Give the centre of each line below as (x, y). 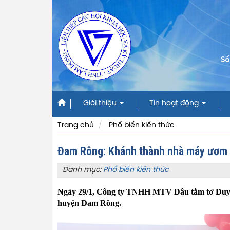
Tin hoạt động (175, 103)
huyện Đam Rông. (90, 203)
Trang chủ (76, 126)
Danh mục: (83, 170)
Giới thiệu (101, 103)
